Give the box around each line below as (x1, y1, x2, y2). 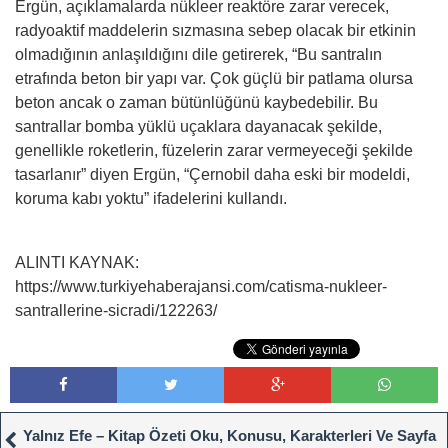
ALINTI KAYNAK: (15, 253, 139, 271)
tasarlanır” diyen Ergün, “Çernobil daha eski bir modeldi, (15, 165, 410, 183)
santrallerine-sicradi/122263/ (15, 301, 217, 319)
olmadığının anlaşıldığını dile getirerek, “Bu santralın (15, 45, 382, 63)
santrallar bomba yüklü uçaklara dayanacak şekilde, (15, 117, 382, 135)
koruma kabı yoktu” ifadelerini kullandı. (15, 189, 287, 207)
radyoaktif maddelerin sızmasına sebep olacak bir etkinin (15, 21, 416, 39)
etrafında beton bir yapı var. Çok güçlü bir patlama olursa (15, 69, 413, 87)
